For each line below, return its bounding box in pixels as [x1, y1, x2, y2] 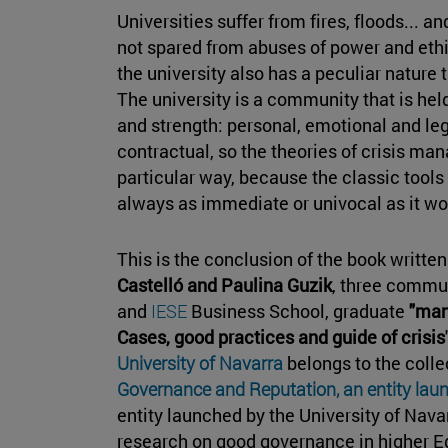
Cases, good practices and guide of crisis [117, 325, 445, 350]
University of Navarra [117, 351, 283, 376]
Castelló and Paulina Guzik [117, 273, 332, 298]
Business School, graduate [187, 299, 409, 324]
